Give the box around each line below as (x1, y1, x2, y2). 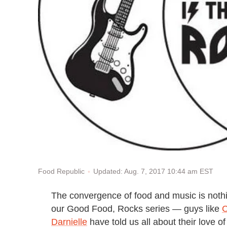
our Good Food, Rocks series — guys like (51, 203, 222, 214)
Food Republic (38, 167, 85, 176)
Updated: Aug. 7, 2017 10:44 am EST (93, 167, 213, 176)
